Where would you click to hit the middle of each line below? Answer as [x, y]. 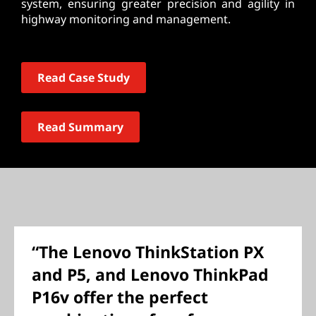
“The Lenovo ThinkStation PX [148, 252]
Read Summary [80, 127]
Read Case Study [84, 78]
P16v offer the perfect [120, 297]
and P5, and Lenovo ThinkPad [150, 274]
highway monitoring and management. [126, 19]
